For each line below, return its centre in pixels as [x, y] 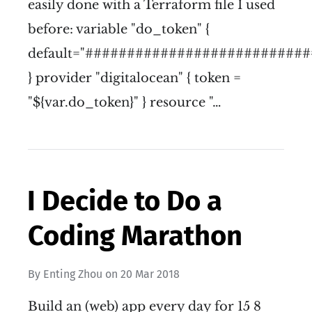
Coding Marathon [135, 236]
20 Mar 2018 [150, 274]
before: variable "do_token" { [119, 30]
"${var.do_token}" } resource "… [125, 103]
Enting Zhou [73, 274]
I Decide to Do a [125, 202]
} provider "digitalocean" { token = [134, 78]
